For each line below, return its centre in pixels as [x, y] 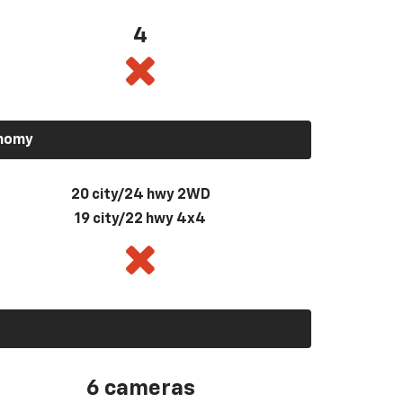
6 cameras [140, 388]
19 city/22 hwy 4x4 [140, 219]
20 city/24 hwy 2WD [140, 195]
